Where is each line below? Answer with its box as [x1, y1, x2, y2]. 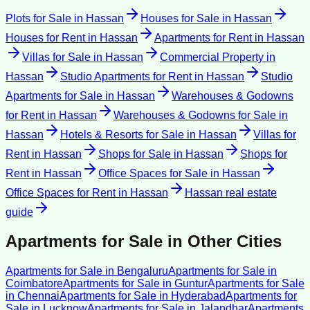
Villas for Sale [22, 51, 91, 63]
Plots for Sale [6, 12, 71, 24]
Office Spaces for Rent [6, 186, 116, 199]
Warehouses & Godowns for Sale [113, 109, 276, 121]
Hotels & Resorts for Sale [60, 128, 184, 140]
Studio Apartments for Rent [60, 70, 192, 82]
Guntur [174, 277, 208, 290]
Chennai [17, 290, 60, 302]
